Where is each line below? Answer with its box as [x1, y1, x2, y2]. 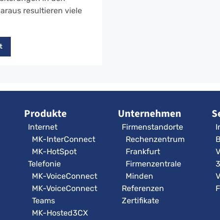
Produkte [24, 107, 67, 121]
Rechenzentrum [126, 135, 185, 144]
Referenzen [122, 184, 164, 193]
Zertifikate [122, 196, 159, 206]
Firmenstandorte [122, 122, 183, 132]
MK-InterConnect [32, 135, 95, 144]
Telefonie [28, 159, 61, 169]
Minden [126, 171, 153, 181]
